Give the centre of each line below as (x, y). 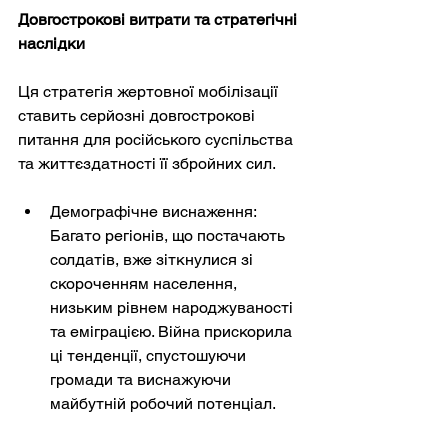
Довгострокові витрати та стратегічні (159, 19)
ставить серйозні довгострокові (138, 115)
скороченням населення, (145, 283)
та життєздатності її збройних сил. (147, 163)
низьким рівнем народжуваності (173, 307)
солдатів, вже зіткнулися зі (153, 259)
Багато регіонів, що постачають (169, 235)
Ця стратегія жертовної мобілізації (150, 91)
